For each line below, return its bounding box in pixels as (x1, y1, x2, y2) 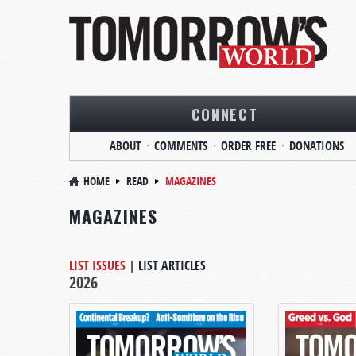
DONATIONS (288, 137, 344, 154)
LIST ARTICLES (138, 257, 206, 274)
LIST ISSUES (69, 257, 126, 274)
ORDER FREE (220, 137, 276, 154)
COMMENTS (153, 137, 207, 154)
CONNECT (191, 103, 258, 125)
